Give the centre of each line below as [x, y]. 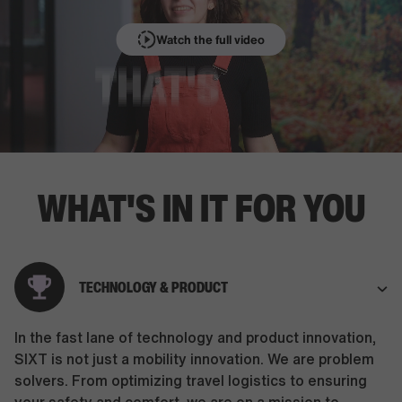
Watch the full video [210, 39]
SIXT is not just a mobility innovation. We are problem [194, 359]
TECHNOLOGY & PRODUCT [153, 287]
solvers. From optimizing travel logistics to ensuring [191, 380]
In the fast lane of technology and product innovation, [195, 337]
